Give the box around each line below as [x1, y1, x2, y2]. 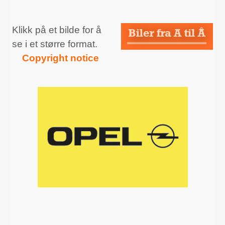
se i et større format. [12, 38, 97, 49]
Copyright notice [22, 52, 99, 63]
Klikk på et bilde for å [12, 24, 101, 35]
